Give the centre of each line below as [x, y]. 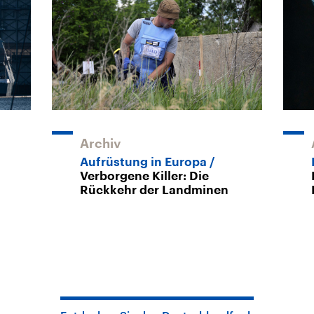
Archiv [101, 143]
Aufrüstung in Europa [143, 162]
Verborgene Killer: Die [144, 176]
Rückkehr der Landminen [154, 190]
